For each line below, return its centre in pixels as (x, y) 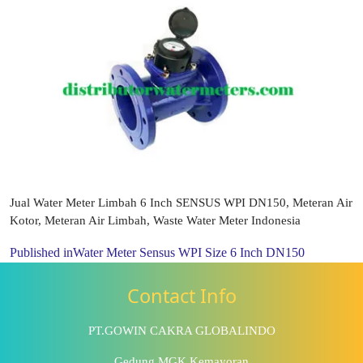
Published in (41, 252)
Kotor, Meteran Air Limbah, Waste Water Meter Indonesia (155, 220)
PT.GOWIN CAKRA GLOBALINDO (181, 331)
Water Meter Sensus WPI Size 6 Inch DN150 (189, 252)
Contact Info (181, 296)
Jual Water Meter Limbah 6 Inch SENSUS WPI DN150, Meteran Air (181, 202)
